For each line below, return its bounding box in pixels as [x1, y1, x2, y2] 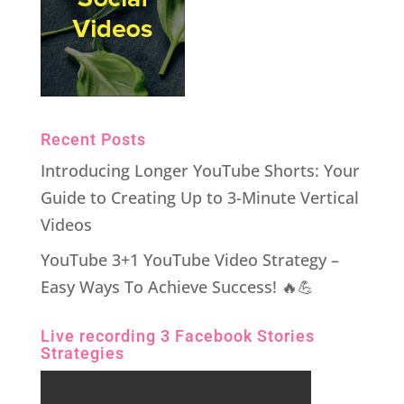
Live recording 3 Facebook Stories [40, 326, 315, 345]
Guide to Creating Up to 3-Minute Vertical [40, 186, 359, 208]
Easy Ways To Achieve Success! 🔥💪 [40, 275, 314, 298]
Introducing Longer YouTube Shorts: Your [40, 159, 360, 181]
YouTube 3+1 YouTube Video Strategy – [40, 248, 339, 271]
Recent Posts [40, 129, 146, 149]
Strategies [40, 343, 124, 363]
